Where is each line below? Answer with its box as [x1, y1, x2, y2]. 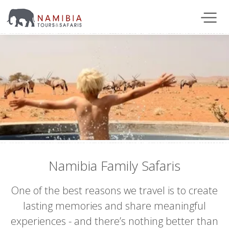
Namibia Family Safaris [49, 156, 180, 175]
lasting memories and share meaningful [23, 199, 206, 213]
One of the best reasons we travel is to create [11, 184, 218, 198]
